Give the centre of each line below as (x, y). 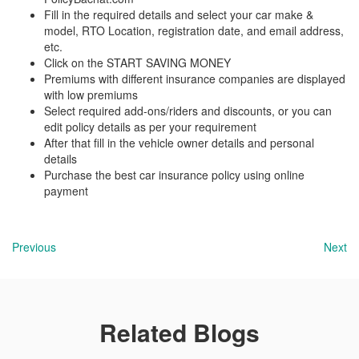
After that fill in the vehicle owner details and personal (179, 143)
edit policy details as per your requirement (150, 127)
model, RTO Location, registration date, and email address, (194, 30)
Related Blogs (179, 332)
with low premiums (91, 95)
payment (66, 191)
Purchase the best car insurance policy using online (174, 175)
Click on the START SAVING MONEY (137, 63)
